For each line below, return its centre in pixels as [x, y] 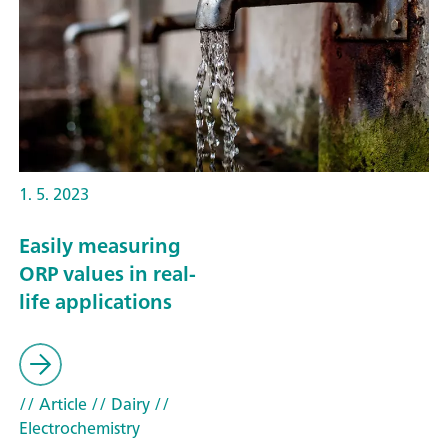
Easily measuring [100, 246]
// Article [53, 403]
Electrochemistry [79, 427]
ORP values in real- [107, 274]
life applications [95, 302]
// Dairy [118, 403]
